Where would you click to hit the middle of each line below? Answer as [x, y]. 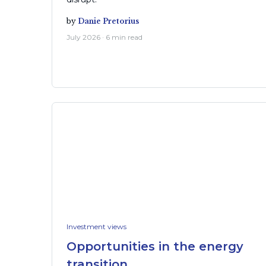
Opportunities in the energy [155, 246]
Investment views [96, 226]
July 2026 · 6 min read [104, 37]
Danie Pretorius [108, 21]
